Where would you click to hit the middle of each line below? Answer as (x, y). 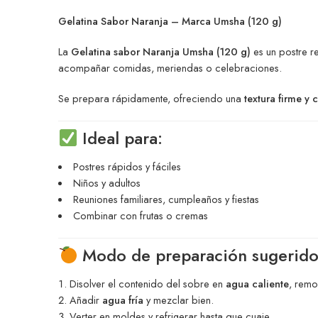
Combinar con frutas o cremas (140, 216)
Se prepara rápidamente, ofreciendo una (151, 98)
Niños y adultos (106, 183)
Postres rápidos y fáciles (127, 167)
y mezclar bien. (179, 300)
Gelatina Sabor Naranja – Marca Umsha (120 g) (170, 21)
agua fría (123, 300)
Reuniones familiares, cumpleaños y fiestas (166, 199)
